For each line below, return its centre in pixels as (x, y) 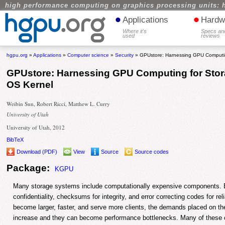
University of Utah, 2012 (36, 128)
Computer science (88, 55)
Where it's (135, 31)
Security (125, 55)
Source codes (152, 152)
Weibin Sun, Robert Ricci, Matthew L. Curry (59, 104)
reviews (211, 36)
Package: (28, 168)
